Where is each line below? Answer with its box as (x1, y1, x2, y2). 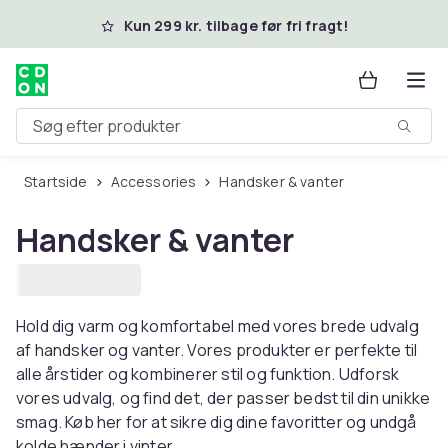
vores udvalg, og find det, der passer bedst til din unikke (16, 387, 431, 409)
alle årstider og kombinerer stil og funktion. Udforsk (16, 363, 400, 385)
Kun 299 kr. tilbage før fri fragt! (123, 16, 349, 35)
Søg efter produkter (16, 122, 164, 145)
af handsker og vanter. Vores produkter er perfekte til (16, 339, 418, 361)
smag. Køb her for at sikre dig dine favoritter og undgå (16, 411, 417, 433)
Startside (32, 172, 88, 191)
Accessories (119, 172, 197, 191)
